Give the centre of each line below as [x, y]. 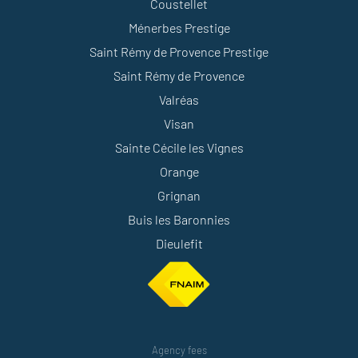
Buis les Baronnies [179, 219]
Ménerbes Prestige [179, 28]
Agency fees [179, 350]
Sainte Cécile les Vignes [179, 147]
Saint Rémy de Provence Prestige [179, 52]
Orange [179, 171]
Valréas [179, 99]
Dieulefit [179, 243]
